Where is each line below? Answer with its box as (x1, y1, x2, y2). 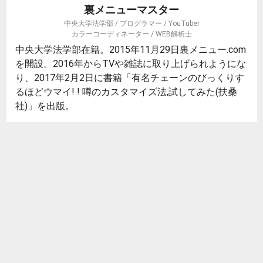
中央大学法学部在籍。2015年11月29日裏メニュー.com (15, 43, 246, 55)
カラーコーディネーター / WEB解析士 (71, 29, 192, 38)
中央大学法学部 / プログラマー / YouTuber (63, 18, 200, 28)
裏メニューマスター (84, 2, 179, 16)
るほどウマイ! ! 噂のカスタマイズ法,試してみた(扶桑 (15, 85, 237, 97)
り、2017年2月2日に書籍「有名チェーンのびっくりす (15, 71, 244, 83)
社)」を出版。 (15, 99, 75, 112)
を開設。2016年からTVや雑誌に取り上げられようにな (15, 57, 246, 69)
